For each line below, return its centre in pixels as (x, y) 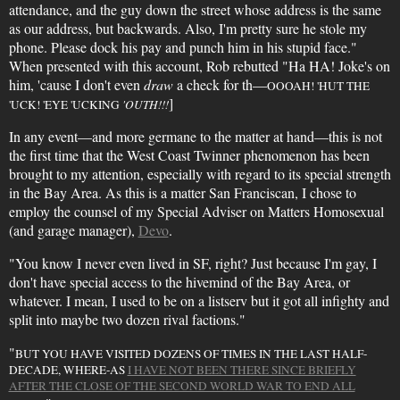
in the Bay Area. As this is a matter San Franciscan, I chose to (182, 192)
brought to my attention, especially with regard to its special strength (200, 174)
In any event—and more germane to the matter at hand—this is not (195, 136)
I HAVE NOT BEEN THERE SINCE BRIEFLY (242, 370)
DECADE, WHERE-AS (68, 370)
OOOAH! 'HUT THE (318, 86)
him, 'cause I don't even (76, 84)
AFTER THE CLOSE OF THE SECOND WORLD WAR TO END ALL (182, 386)
